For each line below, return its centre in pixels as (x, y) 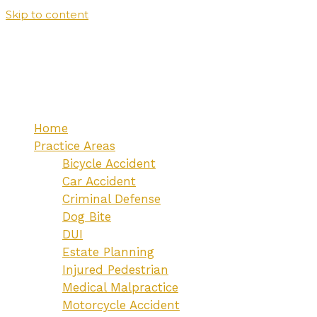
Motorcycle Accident (121, 305)
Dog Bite (87, 217)
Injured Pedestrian (115, 270)
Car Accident (99, 181)
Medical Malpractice (120, 287)
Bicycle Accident (109, 163)
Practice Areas (75, 146)
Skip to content (47, 15)
